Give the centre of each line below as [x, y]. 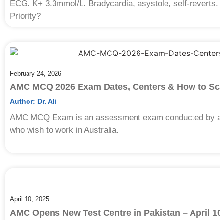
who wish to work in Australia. [64, 130]
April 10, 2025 [29, 199]
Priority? [25, 16]
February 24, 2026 [36, 74]
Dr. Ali [46, 101]
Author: [23, 101]
